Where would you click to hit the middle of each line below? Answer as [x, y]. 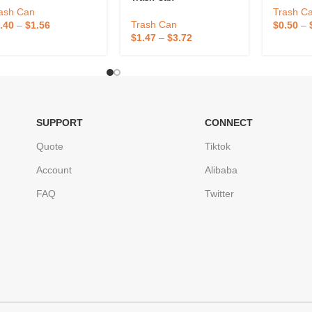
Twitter [220, 193]
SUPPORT [59, 122]
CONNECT [229, 122]
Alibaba [221, 170]
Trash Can [154, 24]
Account [54, 170]
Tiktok [218, 146]
